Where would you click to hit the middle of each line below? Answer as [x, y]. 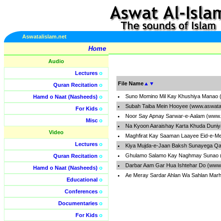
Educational [82, 180]
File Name [131, 83]
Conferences [81, 191]
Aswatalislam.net [44, 37]
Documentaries [78, 203]
